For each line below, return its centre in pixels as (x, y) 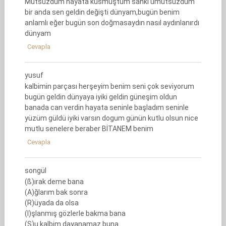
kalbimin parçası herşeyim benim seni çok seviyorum (109, 86)
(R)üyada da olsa (51, 203)
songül (35, 171)
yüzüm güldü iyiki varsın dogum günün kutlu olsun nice (111, 118)
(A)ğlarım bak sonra (56, 192)
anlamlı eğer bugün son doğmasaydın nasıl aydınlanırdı (112, 23)
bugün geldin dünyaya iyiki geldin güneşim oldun (101, 97)
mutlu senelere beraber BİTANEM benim (89, 129)
